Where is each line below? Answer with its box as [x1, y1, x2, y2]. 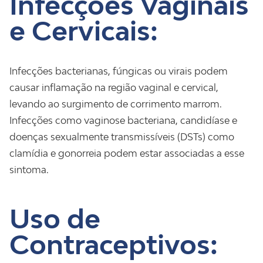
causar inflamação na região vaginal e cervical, [9, 82, 218, 93]
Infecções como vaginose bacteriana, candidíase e [9, 114, 237, 126]
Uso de [9, 203, 100, 234]
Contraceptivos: [9, 229, 218, 260]
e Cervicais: [9, 15, 158, 46]
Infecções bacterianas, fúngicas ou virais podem [9, 65, 228, 77]
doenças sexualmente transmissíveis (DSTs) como [9, 131, 234, 143]
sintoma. [9, 164, 49, 176]
